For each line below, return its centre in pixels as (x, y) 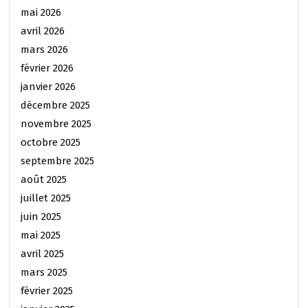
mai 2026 (41, 12)
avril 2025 (42, 254)
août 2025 (44, 179)
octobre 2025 (51, 142)
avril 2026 (43, 31)
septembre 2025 (57, 161)
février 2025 (47, 291)
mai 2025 (41, 235)
